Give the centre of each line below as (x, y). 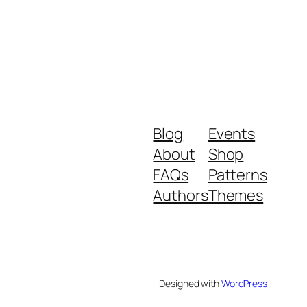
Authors (181, 195)
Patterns (237, 174)
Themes (236, 195)
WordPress (244, 283)
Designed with (190, 283)
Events (232, 133)
